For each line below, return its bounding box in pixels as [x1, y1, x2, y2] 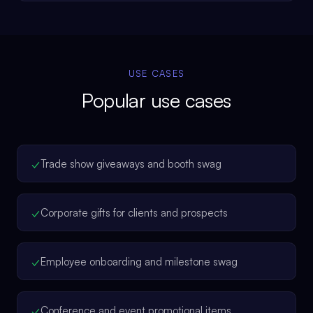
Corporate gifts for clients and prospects [41, 205, 228, 219]
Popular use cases [82, 88, 231, 112]
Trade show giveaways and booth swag [41, 156, 221, 170]
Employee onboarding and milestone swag [41, 254, 238, 268]
